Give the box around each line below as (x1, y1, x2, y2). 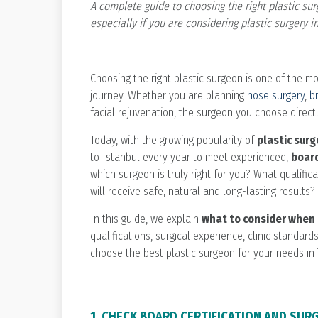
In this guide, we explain (90, 212, 202, 226)
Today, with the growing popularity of (90, 133, 257, 147)
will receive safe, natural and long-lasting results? (90, 184, 315, 198)
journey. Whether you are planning (90, 88, 247, 102)
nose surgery (247, 88, 305, 102)
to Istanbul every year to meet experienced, (90, 150, 291, 164)
